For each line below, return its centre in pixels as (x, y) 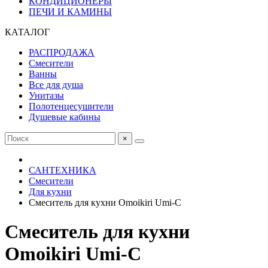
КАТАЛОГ (27, 32)
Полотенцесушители (71, 106)
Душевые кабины (65, 117)
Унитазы (46, 95)
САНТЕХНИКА (63, 170)
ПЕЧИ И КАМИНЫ (70, 12)
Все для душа (56, 85)
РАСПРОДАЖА (62, 52)
